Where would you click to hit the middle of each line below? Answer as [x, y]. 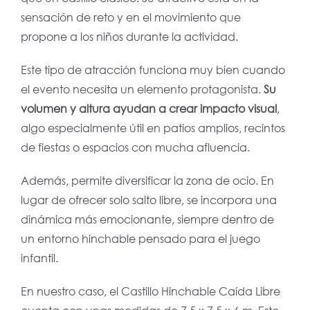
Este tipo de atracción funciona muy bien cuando [153, 70]
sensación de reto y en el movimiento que [130, 17]
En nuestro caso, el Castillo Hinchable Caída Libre [150, 291]
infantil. [39, 258]
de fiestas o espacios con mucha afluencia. [135, 147]
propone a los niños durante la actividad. [129, 37]
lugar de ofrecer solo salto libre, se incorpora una [148, 200]
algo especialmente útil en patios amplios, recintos [153, 128]
